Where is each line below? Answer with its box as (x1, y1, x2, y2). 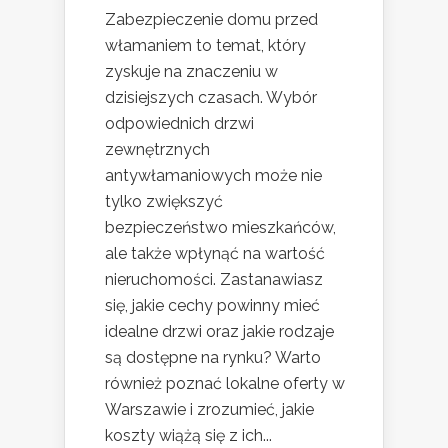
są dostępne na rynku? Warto (105, 347, 321, 367)
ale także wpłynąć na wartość (105, 243, 325, 263)
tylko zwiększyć (105, 191, 223, 211)
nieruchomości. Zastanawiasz (105, 269, 323, 289)
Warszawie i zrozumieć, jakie (105, 399, 314, 419)
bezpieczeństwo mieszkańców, (105, 217, 336, 237)
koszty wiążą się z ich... (105, 425, 272, 445)
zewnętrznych (105, 139, 210, 159)
